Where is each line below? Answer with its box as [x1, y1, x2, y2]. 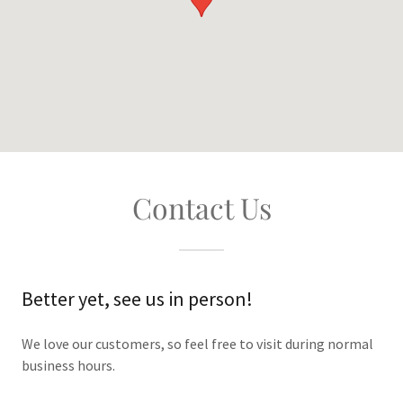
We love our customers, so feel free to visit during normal [22, 335, 373, 354]
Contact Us [131, 188, 272, 228]
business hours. [22, 356, 115, 375]
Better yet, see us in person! [22, 286, 253, 312]
